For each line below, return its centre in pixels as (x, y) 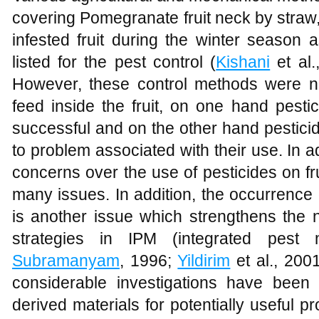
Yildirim (204, 261)
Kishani (243, 62)
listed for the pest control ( (114, 62)
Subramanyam (66, 261)
